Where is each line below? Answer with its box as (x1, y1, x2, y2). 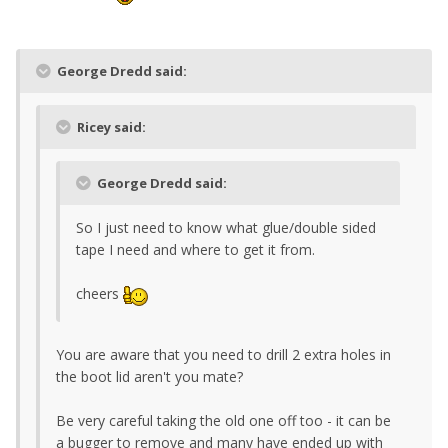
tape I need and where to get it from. (76, 240, 315, 260)
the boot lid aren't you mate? (56, 366, 243, 386)
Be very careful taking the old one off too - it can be (56, 410, 391, 430)
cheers (76, 284, 123, 304)
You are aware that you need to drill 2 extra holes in (56, 344, 391, 364)
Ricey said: (74, 118, 146, 137)
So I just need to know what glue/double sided (76, 218, 376, 238)
